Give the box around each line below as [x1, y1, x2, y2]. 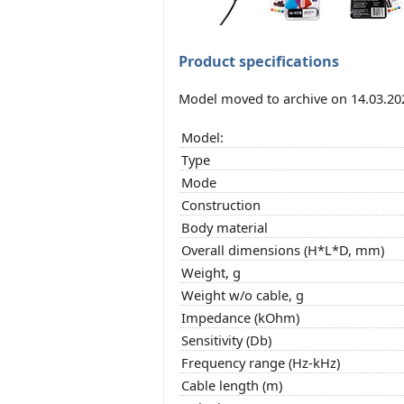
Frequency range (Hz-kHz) [181, 353, 340, 372]
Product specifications [179, 50, 339, 71]
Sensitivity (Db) [181, 330, 271, 349]
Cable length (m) [181, 375, 282, 394]
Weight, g [181, 262, 241, 281]
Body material [181, 217, 268, 236]
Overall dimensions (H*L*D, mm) [181, 240, 384, 259]
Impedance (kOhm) [181, 308, 299, 326]
